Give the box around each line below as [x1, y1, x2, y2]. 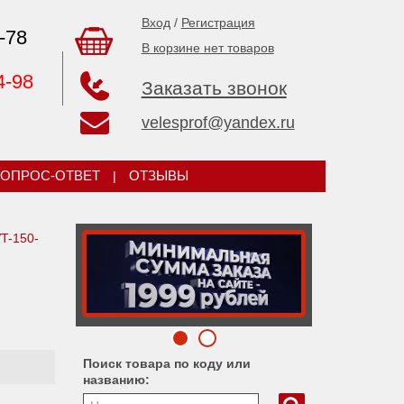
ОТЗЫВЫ [128, 169, 188, 183]
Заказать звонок [141, 78, 287, 98]
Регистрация [180, 15, 255, 30]
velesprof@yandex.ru [141, 114, 295, 132]
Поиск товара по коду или [82, 356, 251, 371]
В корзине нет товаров [141, 41, 274, 55]
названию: [82, 372, 150, 387]
